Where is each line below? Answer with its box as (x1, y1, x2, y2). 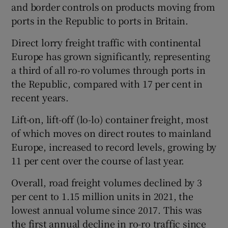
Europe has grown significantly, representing (11, 49, 210, 63)
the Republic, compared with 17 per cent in (11, 76, 203, 90)
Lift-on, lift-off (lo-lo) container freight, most (11, 112, 209, 126)
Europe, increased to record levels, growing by (11, 139, 217, 153)
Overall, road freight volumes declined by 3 (11, 175, 202, 189)
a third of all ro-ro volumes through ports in (11, 63, 206, 76)
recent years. (11, 90, 69, 104)
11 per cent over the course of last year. (11, 153, 185, 167)
